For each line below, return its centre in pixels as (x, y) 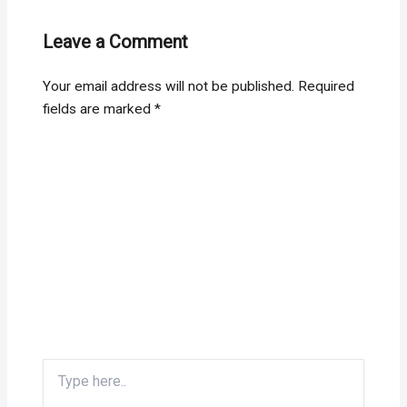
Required (327, 87)
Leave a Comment (116, 42)
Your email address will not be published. (169, 87)
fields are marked (99, 109)
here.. (58, 385)
